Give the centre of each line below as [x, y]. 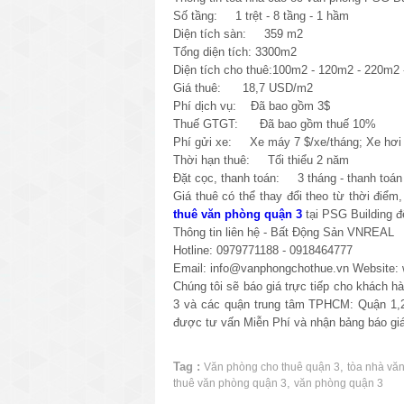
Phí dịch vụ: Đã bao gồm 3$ [252, 106]
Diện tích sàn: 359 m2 [240, 33]
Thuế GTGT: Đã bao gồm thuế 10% [275, 124]
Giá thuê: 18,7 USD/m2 [245, 87]
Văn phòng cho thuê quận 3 [272, 367]
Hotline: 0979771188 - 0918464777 [263, 250]
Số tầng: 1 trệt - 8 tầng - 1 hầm [263, 15]
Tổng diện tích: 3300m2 [235, 51]
